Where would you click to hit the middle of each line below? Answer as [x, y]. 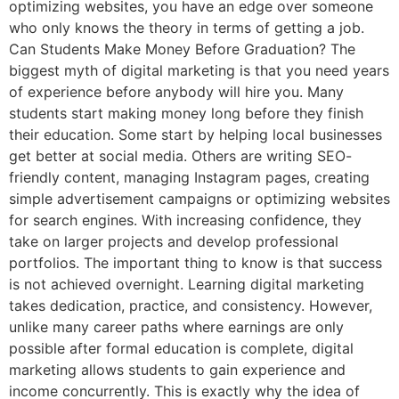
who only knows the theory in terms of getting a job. [187, 27]
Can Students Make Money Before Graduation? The [182, 49]
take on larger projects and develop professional [174, 241]
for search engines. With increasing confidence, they [185, 220]
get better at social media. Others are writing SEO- [180, 155]
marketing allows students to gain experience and [177, 369]
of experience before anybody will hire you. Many [176, 91]
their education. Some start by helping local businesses [195, 134]
